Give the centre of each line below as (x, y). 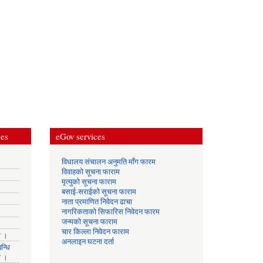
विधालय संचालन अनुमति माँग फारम (108, 161)
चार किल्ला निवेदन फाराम (95, 231)
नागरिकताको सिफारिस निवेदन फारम (110, 211)
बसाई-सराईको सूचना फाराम (99, 191)
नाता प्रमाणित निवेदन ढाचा (97, 201)
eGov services (80, 136)
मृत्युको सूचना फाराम (89, 181)
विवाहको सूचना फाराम (90, 171)
